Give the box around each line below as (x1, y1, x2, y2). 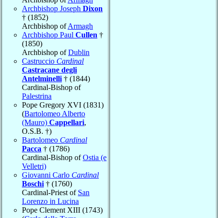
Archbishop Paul (22, 30, 75, 39)
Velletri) (22, 162, 46, 170)
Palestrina (22, 91, 52, 100)
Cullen (75, 30, 97, 39)
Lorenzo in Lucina (22, 197, 79, 205)
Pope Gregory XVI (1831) (22, 100, 104, 109)
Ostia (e (83, 153, 107, 162)
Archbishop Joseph (22, 4, 83, 13)
